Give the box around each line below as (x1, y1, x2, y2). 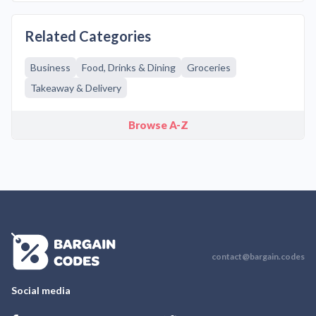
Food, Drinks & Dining (82, 61, 176, 73)
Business (30, 61, 71, 73)
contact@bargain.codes (212, 251, 305, 262)
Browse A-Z (128, 119, 188, 131)
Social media (11, 284, 71, 296)
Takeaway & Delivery (30, 82, 121, 94)
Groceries (187, 61, 231, 73)
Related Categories (25, 28, 151, 44)
